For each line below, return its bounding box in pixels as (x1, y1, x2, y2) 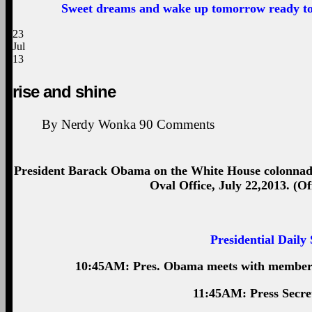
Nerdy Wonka (61, 117, 136, 132)
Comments (157, 117, 214, 132)
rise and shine (13, 82, 116, 102)
